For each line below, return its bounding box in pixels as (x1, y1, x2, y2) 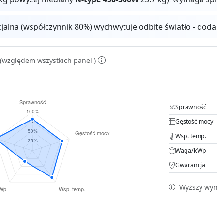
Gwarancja (175, 161, 205, 170)
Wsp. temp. (175, 132, 206, 140)
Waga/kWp (175, 146, 206, 155)
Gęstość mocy (175, 117, 213, 126)
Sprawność (175, 103, 206, 111)
